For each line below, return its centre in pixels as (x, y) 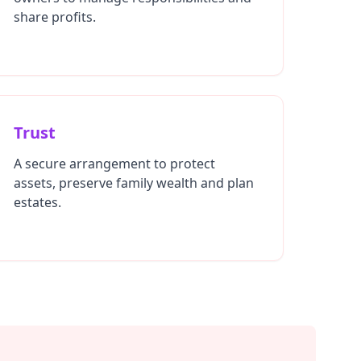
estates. (37, 202)
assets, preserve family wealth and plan (134, 183)
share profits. (55, 17)
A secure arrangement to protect (114, 164)
